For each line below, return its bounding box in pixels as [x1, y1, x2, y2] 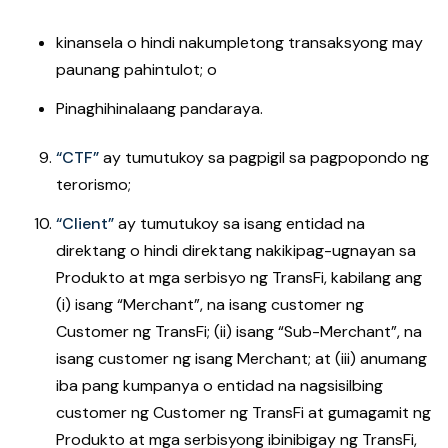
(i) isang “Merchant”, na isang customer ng [56, 294, 364, 315]
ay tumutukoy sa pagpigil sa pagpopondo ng [103, 147, 429, 168]
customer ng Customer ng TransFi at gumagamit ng [56, 402, 431, 423]
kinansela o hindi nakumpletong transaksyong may [56, 32, 423, 53]
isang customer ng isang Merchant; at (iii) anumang [56, 348, 427, 369]
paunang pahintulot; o [56, 59, 217, 80]
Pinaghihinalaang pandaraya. [56, 98, 263, 119]
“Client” [56, 213, 118, 234]
